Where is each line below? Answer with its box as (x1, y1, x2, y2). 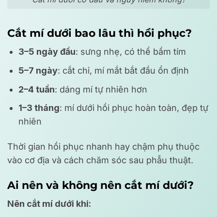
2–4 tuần (18, 84, 55, 94)
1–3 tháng (18, 103, 60, 113)
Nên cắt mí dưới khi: (7, 199, 91, 209)
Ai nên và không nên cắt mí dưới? (7, 179, 194, 192)
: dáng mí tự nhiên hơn (55, 84, 148, 94)
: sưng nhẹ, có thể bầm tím (76, 46, 186, 57)
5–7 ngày (18, 65, 58, 76)
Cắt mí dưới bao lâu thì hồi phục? (7, 27, 192, 40)
